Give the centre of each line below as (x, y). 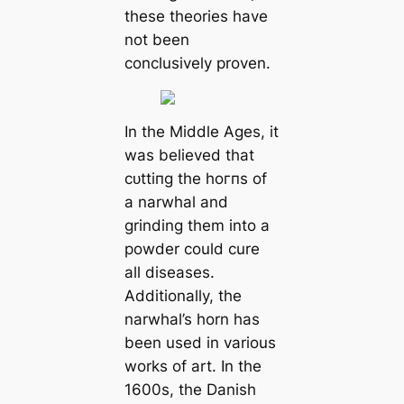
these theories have (196, 17)
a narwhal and (176, 202)
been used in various (200, 342)
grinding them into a (197, 225)
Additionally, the (183, 295)
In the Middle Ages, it (201, 131)
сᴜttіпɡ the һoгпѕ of (195, 178)
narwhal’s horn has (192, 319)
